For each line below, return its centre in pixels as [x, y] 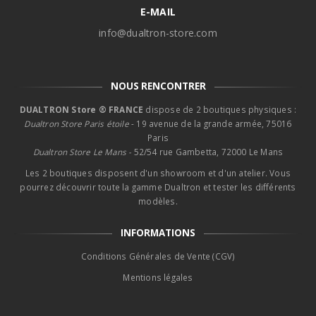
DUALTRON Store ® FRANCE [81, 109]
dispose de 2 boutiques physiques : [220, 109]
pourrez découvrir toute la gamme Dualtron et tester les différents [158, 187]
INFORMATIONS [158, 232]
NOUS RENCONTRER [158, 86]
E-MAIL [158, 11]
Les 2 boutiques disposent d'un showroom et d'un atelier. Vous [158, 172]
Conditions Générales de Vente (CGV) [158, 256]
